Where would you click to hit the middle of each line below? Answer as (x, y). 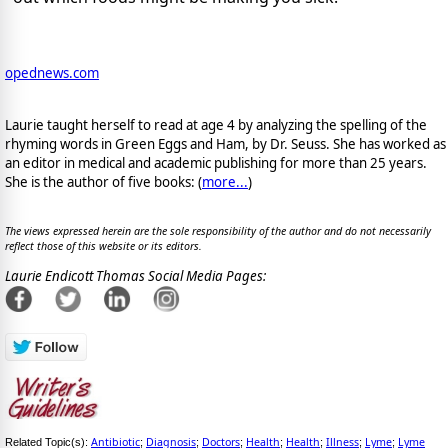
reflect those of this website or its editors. (103, 246)
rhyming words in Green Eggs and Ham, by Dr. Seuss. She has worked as (225, 143)
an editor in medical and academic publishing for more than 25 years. (216, 162)
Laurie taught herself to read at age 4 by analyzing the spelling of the (216, 124)
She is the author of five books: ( (103, 181)
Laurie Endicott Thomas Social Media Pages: (135, 276)
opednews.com (52, 73)
